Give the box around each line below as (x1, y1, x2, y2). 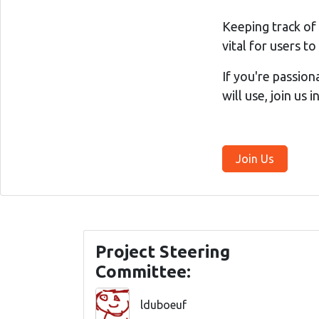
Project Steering (95, 242, 230, 261)
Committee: (95, 262, 191, 281)
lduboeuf (140, 298, 187, 311)
